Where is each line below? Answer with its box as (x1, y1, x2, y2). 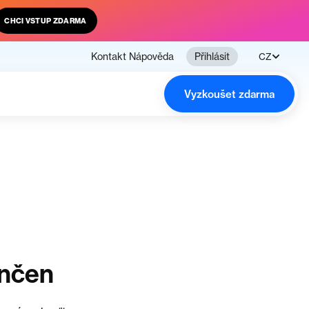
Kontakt (91, 50, 126, 62)
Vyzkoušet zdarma (184, 87, 275, 101)
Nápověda (129, 50, 174, 62)
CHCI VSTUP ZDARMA (4, 16, 87, 26)
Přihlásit (195, 50, 230, 62)
